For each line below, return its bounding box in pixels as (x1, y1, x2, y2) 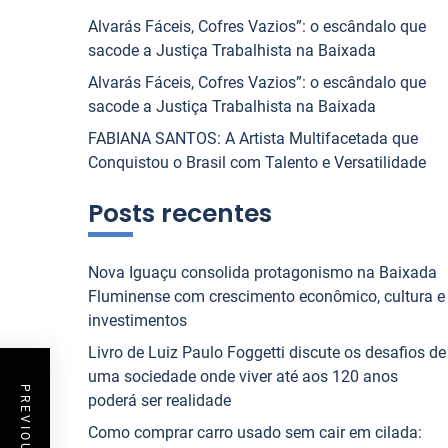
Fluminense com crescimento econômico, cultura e (88, 287, 445, 306)
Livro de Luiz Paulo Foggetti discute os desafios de (88, 343, 446, 362)
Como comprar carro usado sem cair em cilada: (88, 423, 422, 442)
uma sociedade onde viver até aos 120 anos (88, 367, 398, 386)
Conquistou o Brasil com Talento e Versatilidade (88, 153, 426, 172)
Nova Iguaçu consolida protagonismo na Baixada (88, 263, 437, 282)
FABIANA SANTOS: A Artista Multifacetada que (88, 129, 418, 148)
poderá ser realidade (88, 391, 231, 410)
